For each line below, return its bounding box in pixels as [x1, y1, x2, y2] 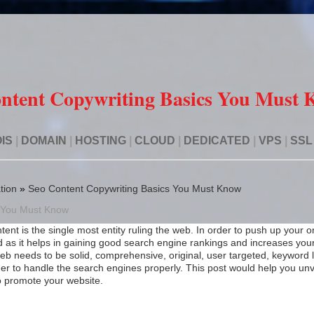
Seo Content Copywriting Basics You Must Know [27, 183, 241, 194]
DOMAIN [20, 135, 67, 146]
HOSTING [74, 135, 126, 146]
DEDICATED [183, 135, 250, 146]
